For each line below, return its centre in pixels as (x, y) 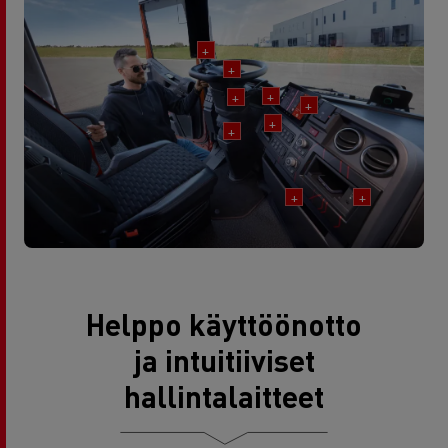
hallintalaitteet (224, 395)
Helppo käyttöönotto (224, 323)
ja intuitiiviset (224, 359)
